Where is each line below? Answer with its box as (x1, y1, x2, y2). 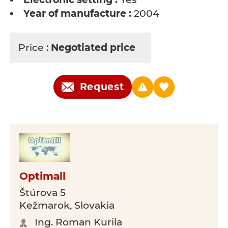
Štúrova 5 (19, 187, 66, 198)
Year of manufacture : (23, 8, 131, 19)
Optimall (19, 170, 66, 182)
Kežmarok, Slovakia (19, 199, 115, 211)
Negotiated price (51, 42, 138, 53)
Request (79, 81, 124, 93)
